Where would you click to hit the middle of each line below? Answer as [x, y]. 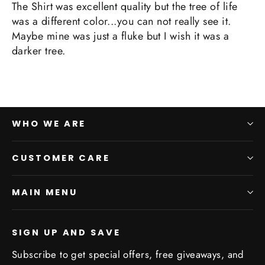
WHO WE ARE [49, 123]
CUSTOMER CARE [61, 158]
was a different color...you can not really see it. [122, 21]
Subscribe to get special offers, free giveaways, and [128, 254]
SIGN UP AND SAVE [67, 232]
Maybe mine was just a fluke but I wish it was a [121, 36]
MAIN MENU [45, 192]
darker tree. [39, 51]
